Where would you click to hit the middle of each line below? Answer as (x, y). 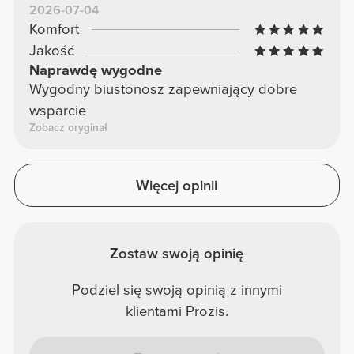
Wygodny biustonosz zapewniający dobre (163, 90)
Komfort (54, 30)
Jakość (51, 51)
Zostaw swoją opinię (177, 254)
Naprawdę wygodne (95, 71)
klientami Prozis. (177, 311)
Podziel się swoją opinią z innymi (177, 290)
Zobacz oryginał (68, 128)
